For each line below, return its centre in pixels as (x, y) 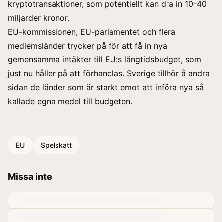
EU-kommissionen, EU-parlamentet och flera (92, 31)
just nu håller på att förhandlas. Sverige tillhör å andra (109, 73)
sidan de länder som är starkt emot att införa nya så (106, 87)
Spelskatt (56, 145)
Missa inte (30, 176)
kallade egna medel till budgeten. (70, 101)
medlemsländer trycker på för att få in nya (87, 45)
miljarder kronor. (39, 18)
